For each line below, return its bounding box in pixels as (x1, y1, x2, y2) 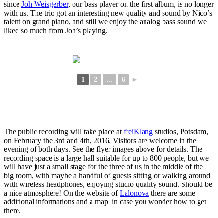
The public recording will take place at (4, 127, 124, 136)
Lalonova (120, 188, 149, 197)
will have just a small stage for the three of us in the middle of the (4, 162, 203, 171)
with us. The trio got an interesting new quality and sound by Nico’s (4, 8, 212, 17)
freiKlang (124, 127, 153, 136)
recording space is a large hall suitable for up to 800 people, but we (4, 153, 209, 162)
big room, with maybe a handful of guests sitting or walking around (4, 171, 210, 180)
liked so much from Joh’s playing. (4, 26, 108, 35)
